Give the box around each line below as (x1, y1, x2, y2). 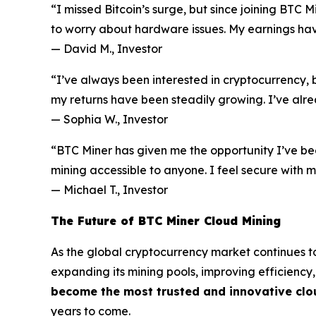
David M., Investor (63, 42, 162, 56)
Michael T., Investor (63, 183, 168, 197)
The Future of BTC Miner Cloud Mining (51, 214, 281, 229)
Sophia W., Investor (63, 112, 168, 127)
